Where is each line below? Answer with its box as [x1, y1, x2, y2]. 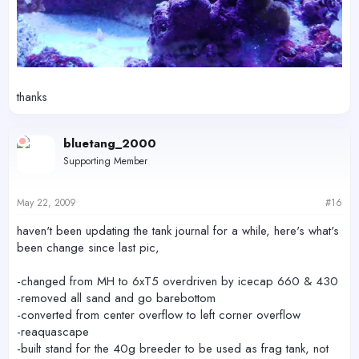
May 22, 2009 [17, 196, 76, 211]
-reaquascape [17, 323, 89, 341]
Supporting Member [63, 153, 147, 168]
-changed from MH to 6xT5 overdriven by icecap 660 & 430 [17, 272, 338, 291]
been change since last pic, [17, 239, 159, 257]
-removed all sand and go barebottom [17, 289, 216, 308]
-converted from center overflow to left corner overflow [17, 306, 301, 325]
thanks [17, 87, 47, 106]
